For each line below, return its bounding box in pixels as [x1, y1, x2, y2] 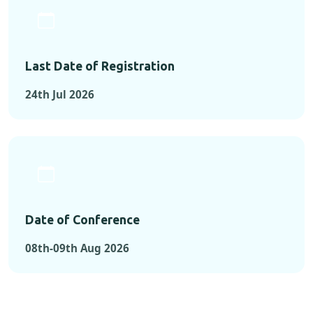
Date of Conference [25, 213, 140, 227]
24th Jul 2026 [25, 87, 94, 102]
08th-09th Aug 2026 [25, 241, 129, 256]
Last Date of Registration [25, 59, 175, 73]
